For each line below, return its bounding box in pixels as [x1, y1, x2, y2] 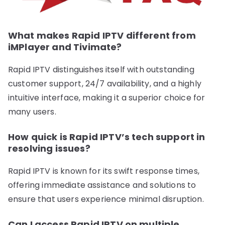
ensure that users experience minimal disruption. [8, 193, 204, 205]
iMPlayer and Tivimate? [8, 41, 122, 54]
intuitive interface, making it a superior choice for [8, 92, 205, 104]
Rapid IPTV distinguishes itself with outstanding [8, 64, 194, 76]
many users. [8, 106, 56, 118]
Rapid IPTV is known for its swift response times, [8, 165, 199, 177]
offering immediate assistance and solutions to [8, 179, 196, 191]
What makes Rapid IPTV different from [8, 29, 196, 42]
